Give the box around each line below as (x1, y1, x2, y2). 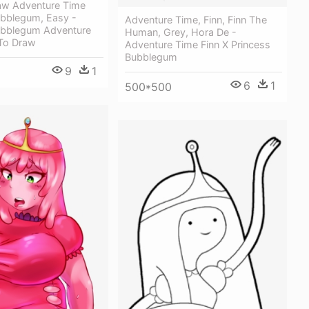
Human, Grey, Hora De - (125, 26, 237, 38)
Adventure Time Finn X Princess (125, 38, 270, 50)
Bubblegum (125, 50, 177, 63)
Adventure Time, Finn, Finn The (125, 13, 267, 26)
